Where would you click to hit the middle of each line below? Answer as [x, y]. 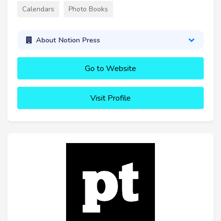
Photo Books [88, 9]
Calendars [38, 9]
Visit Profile [110, 98]
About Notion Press [68, 40]
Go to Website [110, 69]
